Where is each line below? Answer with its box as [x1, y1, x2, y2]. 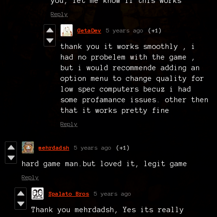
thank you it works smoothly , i [61, 42, 196, 50]
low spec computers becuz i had [61, 85, 191, 93]
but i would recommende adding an [61, 63, 200, 72]
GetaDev [77, 27, 101, 33]
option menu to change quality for [61, 74, 204, 82]
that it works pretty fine [61, 106, 170, 114]
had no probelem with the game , [61, 53, 196, 61]
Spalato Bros [48, 190, 89, 197]
